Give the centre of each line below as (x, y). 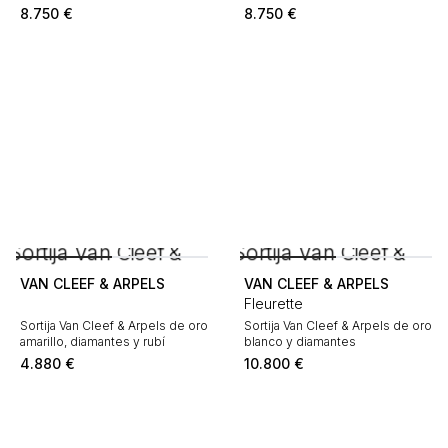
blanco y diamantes (300, 341)
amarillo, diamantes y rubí (92, 341)
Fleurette (273, 303)
